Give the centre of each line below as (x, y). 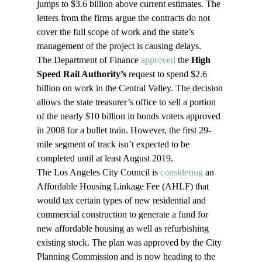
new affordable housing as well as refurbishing (124, 229)
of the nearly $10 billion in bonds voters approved (130, 116)
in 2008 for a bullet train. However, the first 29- (124, 130)
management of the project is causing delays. (119, 46)
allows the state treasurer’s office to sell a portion (127, 102)
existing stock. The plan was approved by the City (130, 243)
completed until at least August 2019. (105, 158)
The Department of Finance (89, 60)
